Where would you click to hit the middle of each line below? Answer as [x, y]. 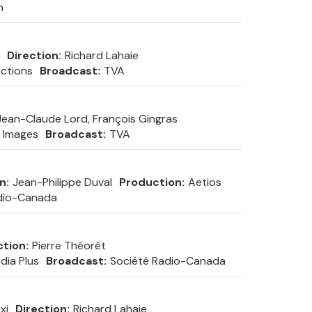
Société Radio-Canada [167, 261]
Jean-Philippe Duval [62, 182]
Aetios [204, 182]
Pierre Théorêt [69, 245]
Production [150, 182]
